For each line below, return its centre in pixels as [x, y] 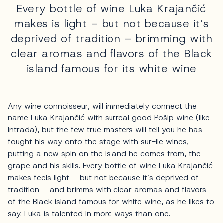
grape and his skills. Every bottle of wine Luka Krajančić [110, 165]
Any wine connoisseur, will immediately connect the [102, 106]
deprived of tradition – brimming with [111, 38]
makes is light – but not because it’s [111, 23]
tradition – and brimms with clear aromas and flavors [107, 189]
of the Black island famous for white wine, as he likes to [111, 201]
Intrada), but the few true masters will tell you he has [105, 129]
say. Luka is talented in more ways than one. [89, 213]
